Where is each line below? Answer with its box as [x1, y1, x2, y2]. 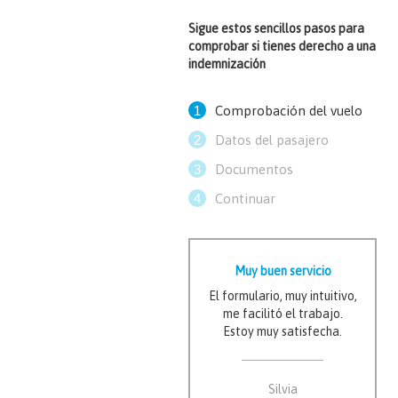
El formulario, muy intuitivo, [208, 289, 357, 303]
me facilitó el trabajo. [222, 306, 343, 321]
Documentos [215, 162, 293, 177]
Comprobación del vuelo [215, 103, 362, 118]
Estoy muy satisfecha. [223, 324, 342, 338]
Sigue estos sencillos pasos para [188, 21, 364, 36]
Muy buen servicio [234, 264, 331, 278]
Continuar [215, 191, 275, 206]
